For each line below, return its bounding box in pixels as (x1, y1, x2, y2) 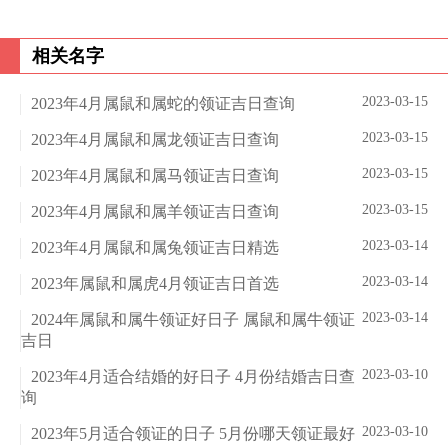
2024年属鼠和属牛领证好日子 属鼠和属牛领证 (31, 311, 355, 329)
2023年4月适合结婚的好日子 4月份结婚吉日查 (31, 368, 355, 386)
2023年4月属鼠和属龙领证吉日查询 (31, 131, 279, 149)
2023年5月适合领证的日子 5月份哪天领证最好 (31, 425, 355, 443)
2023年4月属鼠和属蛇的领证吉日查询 (31, 95, 295, 113)
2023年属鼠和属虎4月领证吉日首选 (31, 275, 279, 293)
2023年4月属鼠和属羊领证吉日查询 (31, 203, 279, 221)
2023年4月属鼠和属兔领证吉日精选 (31, 239, 279, 257)
